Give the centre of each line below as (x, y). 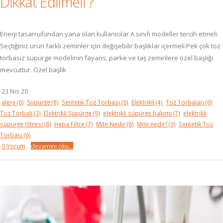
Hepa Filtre (70, 124)
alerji (9, 102)
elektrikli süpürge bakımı (138, 113)
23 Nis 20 (15, 91)
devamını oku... (52, 146)
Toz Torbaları (186, 102)
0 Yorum (13, 146)
